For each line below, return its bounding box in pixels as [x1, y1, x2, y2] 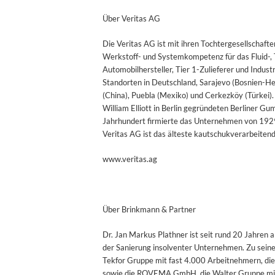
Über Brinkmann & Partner [103, 204, 196, 215]
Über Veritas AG [103, 14, 160, 24]
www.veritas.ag [103, 154, 157, 165]
